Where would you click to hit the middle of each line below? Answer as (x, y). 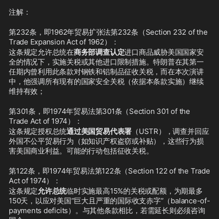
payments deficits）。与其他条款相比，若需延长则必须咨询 (107, 210)
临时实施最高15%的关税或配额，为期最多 (135, 191)
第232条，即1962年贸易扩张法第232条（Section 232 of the (108, 32)
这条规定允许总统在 (41, 52)
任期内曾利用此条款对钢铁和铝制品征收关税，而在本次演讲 (106, 72)
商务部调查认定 (99, 52)
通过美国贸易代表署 (99, 131)
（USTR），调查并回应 (170, 131)
